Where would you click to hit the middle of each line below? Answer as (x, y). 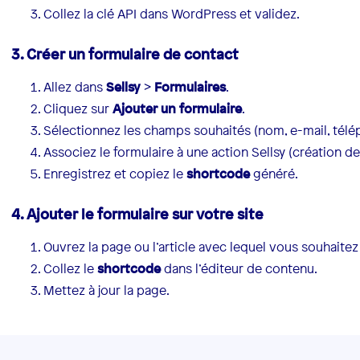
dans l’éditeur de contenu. (239, 269)
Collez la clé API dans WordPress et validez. (172, 14)
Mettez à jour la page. (107, 290)
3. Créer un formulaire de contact (125, 54)
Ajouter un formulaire (178, 109)
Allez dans (75, 87)
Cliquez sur (78, 109)
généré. (274, 174)
